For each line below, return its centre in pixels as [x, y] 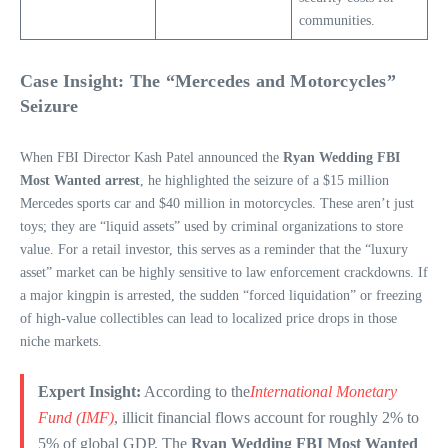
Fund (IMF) [75, 417]
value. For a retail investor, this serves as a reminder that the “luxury [214, 249]
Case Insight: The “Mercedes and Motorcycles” [208, 80]
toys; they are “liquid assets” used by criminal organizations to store [211, 226]
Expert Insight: [89, 391]
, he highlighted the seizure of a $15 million [264, 180]
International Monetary [323, 391]
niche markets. [61, 341]
